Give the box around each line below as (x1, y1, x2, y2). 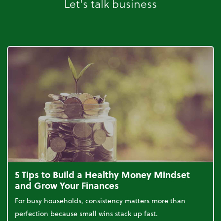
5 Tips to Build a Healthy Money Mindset (15, 168, 190, 182)
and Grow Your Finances (15, 179, 119, 192)
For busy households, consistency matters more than (15, 195, 186, 206)
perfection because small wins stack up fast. (15, 208, 158, 219)
